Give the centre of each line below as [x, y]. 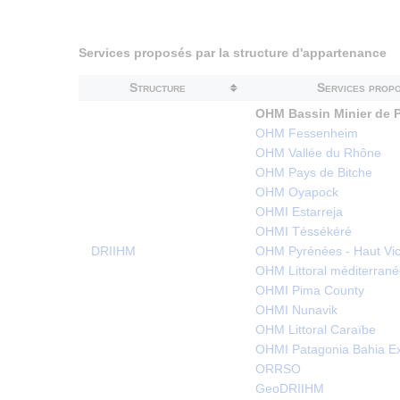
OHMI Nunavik [296, 310]
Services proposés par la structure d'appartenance [233, 53]
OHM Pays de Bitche [314, 173]
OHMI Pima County [310, 291]
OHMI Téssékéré [304, 232]
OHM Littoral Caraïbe [316, 330]
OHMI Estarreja [299, 212]
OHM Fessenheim [307, 133]
